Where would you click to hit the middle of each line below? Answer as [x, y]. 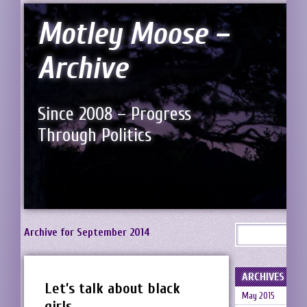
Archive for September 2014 [87, 232]
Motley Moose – [133, 34]
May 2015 [258, 296]
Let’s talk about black [112, 288]
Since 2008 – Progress [114, 114]
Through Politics [95, 136]
